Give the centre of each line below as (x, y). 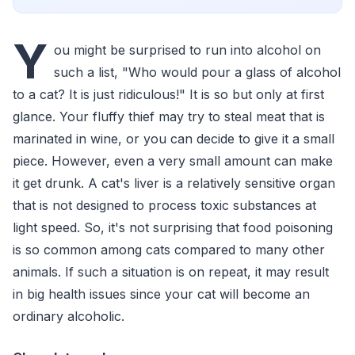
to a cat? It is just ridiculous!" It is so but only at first (168, 94)
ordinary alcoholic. (69, 316)
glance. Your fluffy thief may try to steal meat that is (169, 116)
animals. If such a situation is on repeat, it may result (171, 272)
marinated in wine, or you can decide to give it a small (174, 139)
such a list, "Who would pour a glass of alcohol (197, 72)
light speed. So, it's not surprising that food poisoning (173, 227)
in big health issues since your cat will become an (161, 294)
